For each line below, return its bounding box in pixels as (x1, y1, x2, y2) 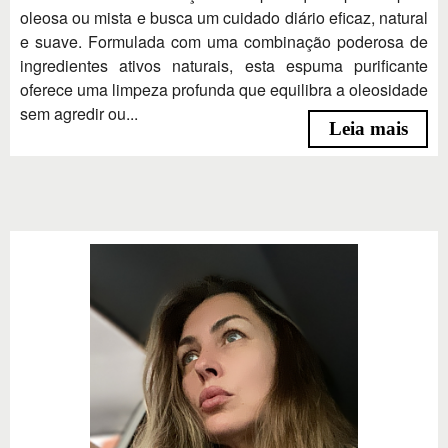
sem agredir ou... (20, 101, 138, 125)
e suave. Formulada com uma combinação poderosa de (20, 29, 428, 53)
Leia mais (328, 117, 408, 139)
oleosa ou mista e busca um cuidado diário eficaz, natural (20, 5, 428, 29)
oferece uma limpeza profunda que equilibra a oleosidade (20, 77, 428, 101)
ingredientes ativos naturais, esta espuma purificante (20, 53, 428, 77)
